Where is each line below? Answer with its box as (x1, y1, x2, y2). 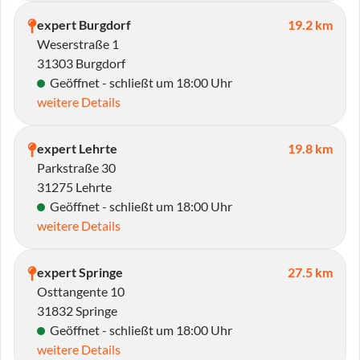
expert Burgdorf (37, 17, 131, 32)
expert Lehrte (37, 141, 117, 156)
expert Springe (37, 264, 123, 280)
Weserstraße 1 (37, 36, 119, 51)
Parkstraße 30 (37, 160, 116, 175)
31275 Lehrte (37, 179, 112, 194)
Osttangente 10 (37, 284, 125, 299)
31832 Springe (37, 303, 117, 318)
